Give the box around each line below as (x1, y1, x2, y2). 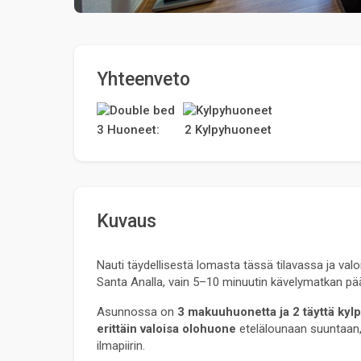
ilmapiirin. (97, 338, 145, 353)
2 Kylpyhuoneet (184, 122, 272, 137)
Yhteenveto (97, 68, 190, 90)
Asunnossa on (97, 304, 177, 319)
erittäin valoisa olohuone (97, 321, 236, 336)
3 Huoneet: (97, 122, 160, 137)
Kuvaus (97, 210, 156, 232)
